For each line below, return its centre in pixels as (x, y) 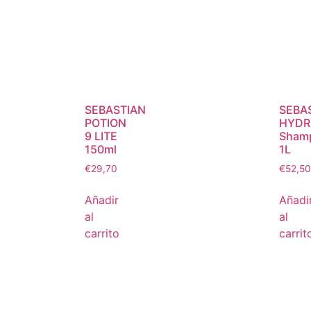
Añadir (102, 200)
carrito (102, 233)
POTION (106, 123)
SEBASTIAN (115, 109)
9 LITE (101, 136)
